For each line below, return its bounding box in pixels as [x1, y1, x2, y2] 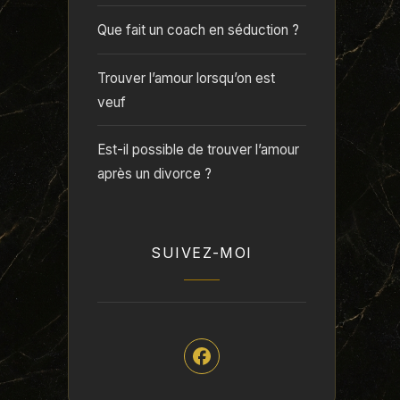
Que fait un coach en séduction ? [97, 21, 299, 38]
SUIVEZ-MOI [151, 243, 253, 262]
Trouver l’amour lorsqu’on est [97, 69, 275, 87]
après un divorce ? [97, 165, 212, 183]
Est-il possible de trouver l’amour [97, 141, 299, 159]
